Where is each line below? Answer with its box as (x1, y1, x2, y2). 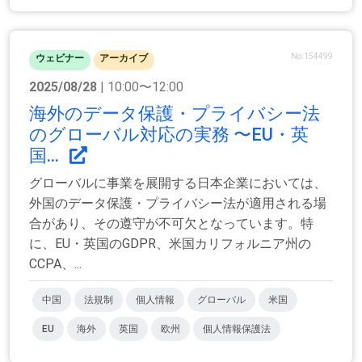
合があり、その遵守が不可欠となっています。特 (29, 216, 314, 232)
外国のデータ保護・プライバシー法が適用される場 (29, 196, 326, 212)
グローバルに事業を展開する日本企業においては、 (29, 175, 326, 192)
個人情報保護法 (203, 323, 271, 335)
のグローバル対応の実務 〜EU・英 (29, 124, 309, 145)
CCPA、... (29, 256, 82, 272)
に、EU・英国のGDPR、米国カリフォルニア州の (29, 236, 311, 252)
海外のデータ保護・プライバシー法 (29, 103, 320, 124)
